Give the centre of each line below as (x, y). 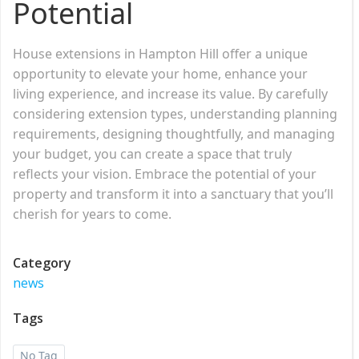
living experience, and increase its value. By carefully (170, 93)
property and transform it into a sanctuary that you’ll (173, 194)
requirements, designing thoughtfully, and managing (174, 133)
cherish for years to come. (92, 214)
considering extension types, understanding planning (175, 113)
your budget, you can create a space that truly (152, 153)
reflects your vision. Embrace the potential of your (165, 173)
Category (42, 262)
